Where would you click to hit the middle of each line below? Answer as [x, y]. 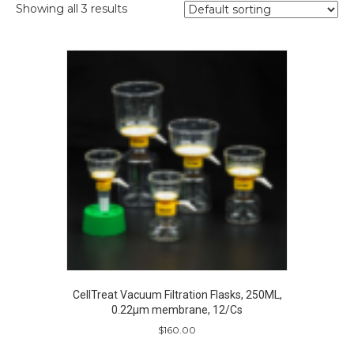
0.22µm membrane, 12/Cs [177, 310]
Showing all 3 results [72, 9]
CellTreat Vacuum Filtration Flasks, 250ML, [177, 295]
